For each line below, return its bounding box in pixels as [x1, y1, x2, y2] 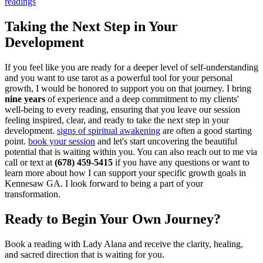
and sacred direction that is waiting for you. [5, 249, 164, 259]
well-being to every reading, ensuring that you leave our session [5, 104, 240, 115]
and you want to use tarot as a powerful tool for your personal [5, 73, 232, 83]
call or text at [5, 157, 55, 168]
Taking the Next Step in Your [5, 19, 178, 35]
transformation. [5, 189, 60, 200]
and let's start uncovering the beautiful [95, 136, 237, 147]
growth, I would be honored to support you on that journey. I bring [5, 83, 251, 94]
